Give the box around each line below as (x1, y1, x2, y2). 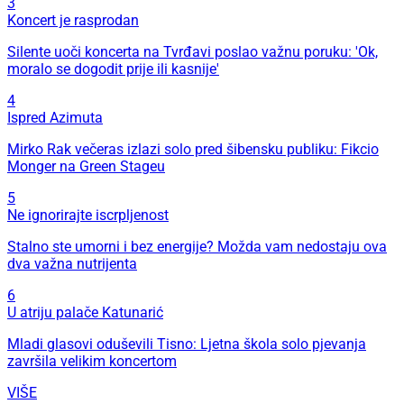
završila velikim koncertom (7, 353, 177, 371)
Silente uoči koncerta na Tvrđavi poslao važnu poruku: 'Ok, (7, 43, 378, 61)
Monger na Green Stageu (7, 158, 165, 176)
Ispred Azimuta (7, 109, 103, 127)
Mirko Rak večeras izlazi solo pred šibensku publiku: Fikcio (7, 141, 379, 159)
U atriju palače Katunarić (7, 304, 163, 322)
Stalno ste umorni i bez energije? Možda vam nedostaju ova (7, 238, 387, 256)
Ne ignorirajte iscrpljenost (7, 207, 169, 225)
